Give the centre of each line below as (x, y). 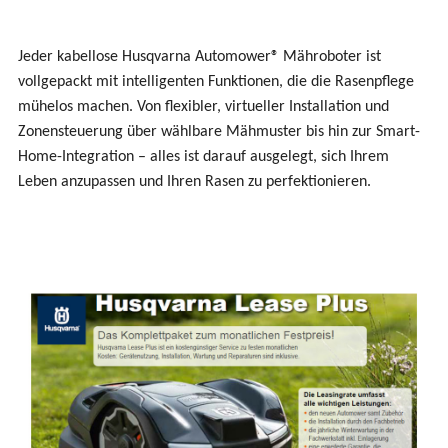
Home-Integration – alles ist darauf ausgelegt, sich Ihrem (203, 157)
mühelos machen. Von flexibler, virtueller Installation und (203, 107)
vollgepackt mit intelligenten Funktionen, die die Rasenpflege (216, 82)
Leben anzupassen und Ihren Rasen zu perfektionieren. (194, 182)
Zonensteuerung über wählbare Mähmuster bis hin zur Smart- (219, 132)
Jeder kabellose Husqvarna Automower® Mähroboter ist (199, 57)
